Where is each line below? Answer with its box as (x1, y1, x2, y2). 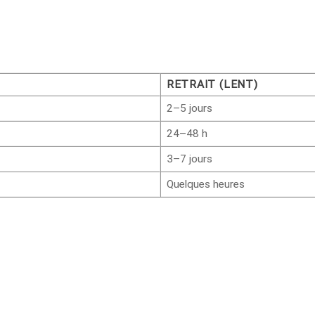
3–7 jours (166, 152, 212, 165)
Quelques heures (166, 177, 245, 191)
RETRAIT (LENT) (166, 77, 258, 91)
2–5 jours (166, 101, 212, 115)
